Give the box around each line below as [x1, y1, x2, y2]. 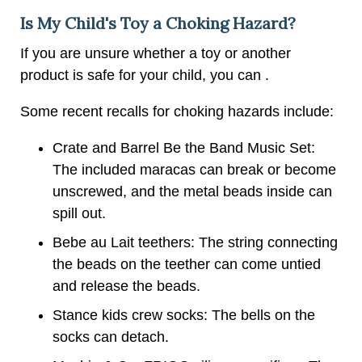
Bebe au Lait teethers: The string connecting [53, 234, 338, 250]
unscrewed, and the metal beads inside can [53, 183, 332, 200]
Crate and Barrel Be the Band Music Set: [53, 139, 315, 156]
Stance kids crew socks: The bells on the [53, 306, 315, 323]
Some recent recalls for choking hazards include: [20, 103, 334, 120]
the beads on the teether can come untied [53, 255, 321, 272]
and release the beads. [53, 277, 200, 294]
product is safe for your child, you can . [20, 66, 269, 83]
